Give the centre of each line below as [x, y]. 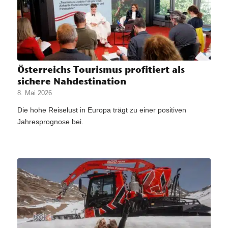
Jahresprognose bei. [50, 121]
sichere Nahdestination [72, 81]
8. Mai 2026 [34, 93]
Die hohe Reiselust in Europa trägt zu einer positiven [102, 110]
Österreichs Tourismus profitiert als [101, 69]
